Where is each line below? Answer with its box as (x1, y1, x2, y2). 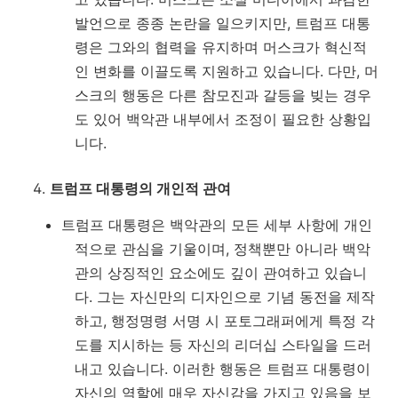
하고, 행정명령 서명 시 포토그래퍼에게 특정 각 (75, 312, 375, 330)
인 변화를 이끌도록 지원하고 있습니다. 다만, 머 (75, 62, 378, 81)
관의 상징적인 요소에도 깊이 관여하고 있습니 (75, 264, 367, 283)
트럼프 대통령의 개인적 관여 (50, 179, 231, 198)
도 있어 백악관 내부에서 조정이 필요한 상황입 (75, 110, 371, 129)
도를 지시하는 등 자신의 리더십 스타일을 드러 (75, 336, 371, 354)
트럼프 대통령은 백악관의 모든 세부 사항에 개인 (61, 216, 372, 235)
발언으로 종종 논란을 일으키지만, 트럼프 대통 (75, 14, 370, 33)
